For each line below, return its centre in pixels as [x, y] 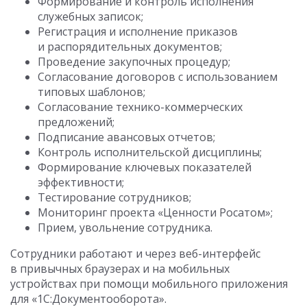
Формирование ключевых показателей [145, 168]
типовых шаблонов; [91, 92]
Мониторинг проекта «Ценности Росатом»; [155, 213]
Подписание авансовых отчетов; [126, 137]
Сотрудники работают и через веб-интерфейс [135, 254]
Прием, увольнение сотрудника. [125, 228]
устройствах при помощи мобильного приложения [149, 284]
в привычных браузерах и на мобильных [120, 269]
